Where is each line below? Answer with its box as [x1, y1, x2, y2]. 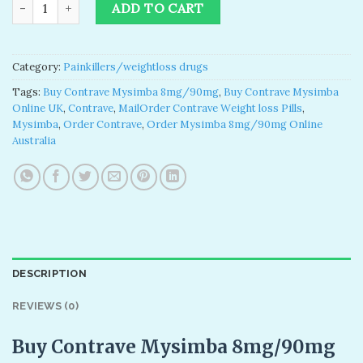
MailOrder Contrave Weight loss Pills [118, 101, 302, 116]
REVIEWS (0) [12, 300, 79, 313]
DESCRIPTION [12, 267, 87, 280]
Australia [12, 134, 56, 148]
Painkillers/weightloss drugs [63, 60, 208, 75]
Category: [12, 60, 63, 75]
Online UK [12, 101, 63, 116]
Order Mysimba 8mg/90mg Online [147, 117, 322, 132]
